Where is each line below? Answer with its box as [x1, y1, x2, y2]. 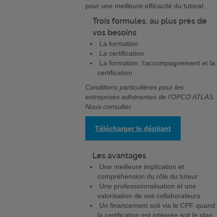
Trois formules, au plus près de [93, 16, 207, 26]
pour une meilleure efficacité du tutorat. [85, 2, 206, 10]
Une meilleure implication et [97, 163, 185, 171]
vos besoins [93, 28, 137, 38]
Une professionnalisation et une [97, 182, 197, 190]
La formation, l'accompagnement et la [97, 59, 216, 67]
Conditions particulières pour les [85, 83, 184, 92]
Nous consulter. [85, 103, 133, 111]
